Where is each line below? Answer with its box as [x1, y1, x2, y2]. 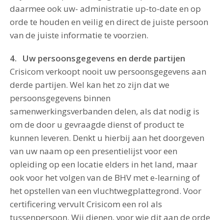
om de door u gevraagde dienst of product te [10, 119, 184, 130]
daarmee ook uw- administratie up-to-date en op [10, 3, 201, 14]
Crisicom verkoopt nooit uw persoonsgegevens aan [10, 66, 206, 77]
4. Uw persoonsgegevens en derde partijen [10, 53, 185, 64]
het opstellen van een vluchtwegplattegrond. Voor [10, 185, 201, 196]
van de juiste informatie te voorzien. [10, 29, 148, 41]
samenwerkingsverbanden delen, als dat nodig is [10, 106, 199, 117]
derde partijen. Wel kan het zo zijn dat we [10, 79, 169, 90]
